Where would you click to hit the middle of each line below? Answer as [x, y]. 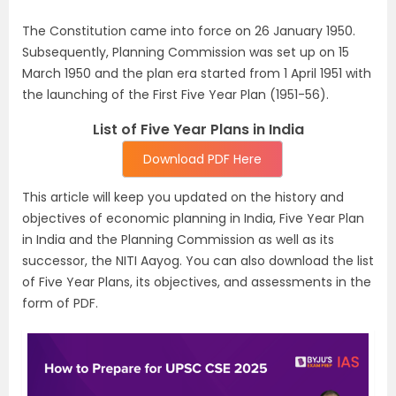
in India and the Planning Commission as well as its [178, 240]
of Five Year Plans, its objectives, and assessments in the [197, 282]
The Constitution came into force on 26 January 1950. [190, 31]
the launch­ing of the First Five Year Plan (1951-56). [175, 95]
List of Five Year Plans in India [198, 129]
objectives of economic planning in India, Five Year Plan [193, 218]
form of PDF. [60, 303]
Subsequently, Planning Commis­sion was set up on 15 [186, 52]
